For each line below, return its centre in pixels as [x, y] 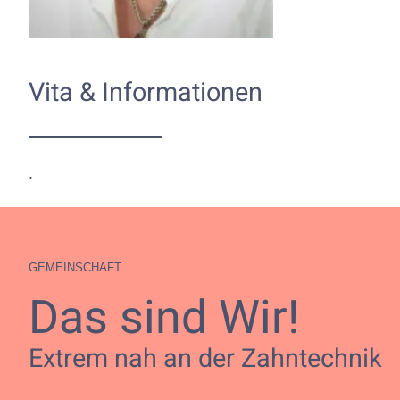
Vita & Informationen [146, 93]
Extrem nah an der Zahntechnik [205, 359]
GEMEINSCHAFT [75, 267]
